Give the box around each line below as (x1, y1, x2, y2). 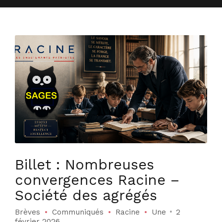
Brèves (15, 207, 40, 217)
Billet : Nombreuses (15, 156, 154, 173)
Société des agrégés (15, 187, 157, 204)
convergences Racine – (15, 171, 179, 189)
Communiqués (52, 207, 104, 217)
